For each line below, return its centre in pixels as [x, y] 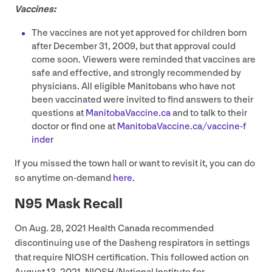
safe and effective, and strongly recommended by [136, 73]
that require [40, 257]
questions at [59, 113]
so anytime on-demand [64, 178]
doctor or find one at [74, 126]
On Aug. [32, 228]
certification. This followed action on [172, 257]
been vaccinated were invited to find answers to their [142, 100]
